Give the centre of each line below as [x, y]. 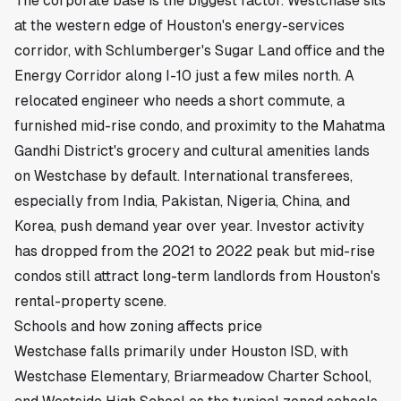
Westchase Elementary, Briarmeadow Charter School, [193, 376]
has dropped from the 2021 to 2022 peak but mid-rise [195, 251]
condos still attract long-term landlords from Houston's [197, 276]
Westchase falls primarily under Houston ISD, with [181, 351]
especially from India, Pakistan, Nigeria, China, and [182, 201]
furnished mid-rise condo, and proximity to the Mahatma [200, 126]
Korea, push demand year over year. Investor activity [189, 226]
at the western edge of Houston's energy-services [179, 26]
